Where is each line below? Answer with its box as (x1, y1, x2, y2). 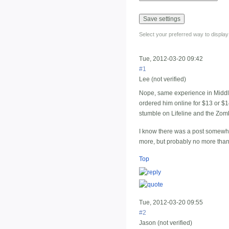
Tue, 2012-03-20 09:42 (139, 55, 203, 63)
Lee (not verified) (139, 76, 186, 83)
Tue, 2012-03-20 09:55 (139, 198, 203, 206)
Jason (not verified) (139, 219, 192, 226)
